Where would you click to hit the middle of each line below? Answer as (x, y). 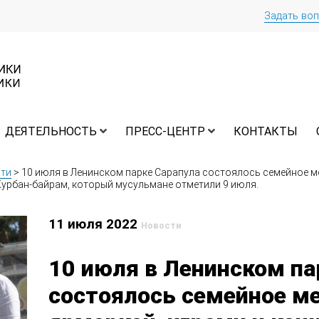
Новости (161, 226)
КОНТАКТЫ (266, 132)
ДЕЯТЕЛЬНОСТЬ (51, 132)
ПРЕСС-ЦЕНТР (165, 132)
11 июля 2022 (95, 224)
